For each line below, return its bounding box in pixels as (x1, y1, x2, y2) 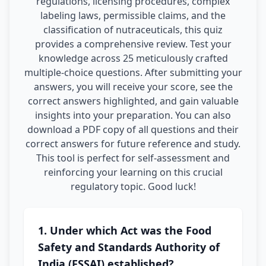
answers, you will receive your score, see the (33, 80, 233, 93)
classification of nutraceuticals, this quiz (43, 23, 223, 36)
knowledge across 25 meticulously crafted (38, 52, 228, 65)
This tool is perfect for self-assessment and (36, 151, 230, 164)
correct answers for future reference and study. (26, 137, 240, 150)
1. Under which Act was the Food (38, 223, 211, 237)
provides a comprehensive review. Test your (34, 37, 232, 50)
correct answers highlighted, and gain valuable (27, 94, 239, 107)
